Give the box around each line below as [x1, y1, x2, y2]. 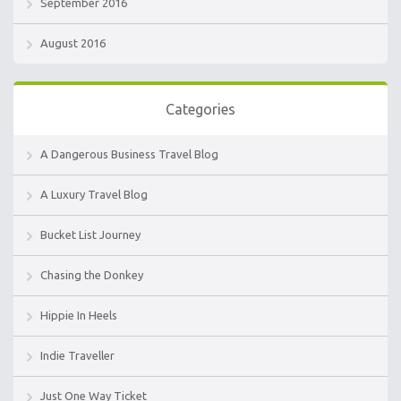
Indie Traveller [40, 348, 115, 362]
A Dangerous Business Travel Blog [40, 147, 218, 160]
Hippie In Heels [40, 308, 117, 321]
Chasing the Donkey [40, 268, 143, 281]
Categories [166, 100, 235, 117]
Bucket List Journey [40, 227, 141, 241]
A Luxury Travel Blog [40, 187, 148, 200]
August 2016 [40, 36, 106, 49]
